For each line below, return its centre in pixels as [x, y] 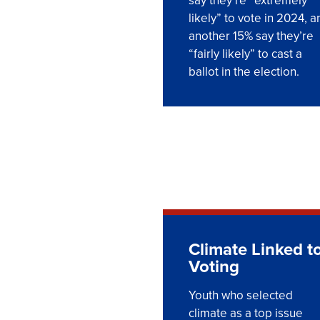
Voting [214, 266]
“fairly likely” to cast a [245, 54]
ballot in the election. [244, 71]
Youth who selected [241, 295]
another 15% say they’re [251, 36]
